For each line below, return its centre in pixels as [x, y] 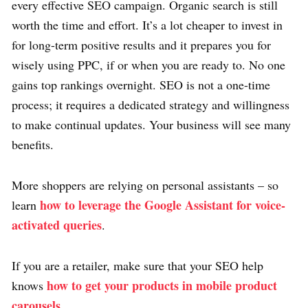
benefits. [33, 144]
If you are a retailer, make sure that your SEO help [137, 265]
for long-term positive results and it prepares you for [141, 44]
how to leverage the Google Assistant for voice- [163, 205]
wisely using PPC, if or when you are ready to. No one [148, 64]
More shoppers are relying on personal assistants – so [145, 185]
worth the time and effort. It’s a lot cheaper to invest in [147, 24]
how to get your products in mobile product [162, 285]
